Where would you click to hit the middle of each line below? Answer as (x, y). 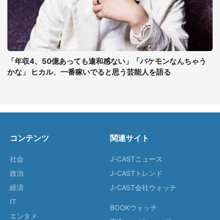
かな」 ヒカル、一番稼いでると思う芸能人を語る (89, 72)
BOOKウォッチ (134, 207)
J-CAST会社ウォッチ (143, 187)
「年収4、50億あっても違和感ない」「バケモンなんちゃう (107, 61)
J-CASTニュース (136, 159)
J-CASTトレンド (136, 173)
